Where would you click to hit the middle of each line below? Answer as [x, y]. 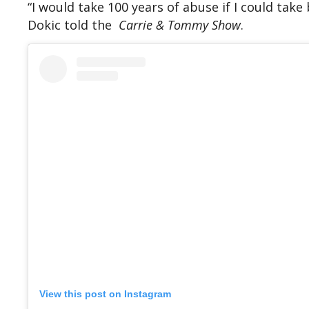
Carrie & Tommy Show [180, 25]
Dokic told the [73, 25]
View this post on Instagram [105, 294]
